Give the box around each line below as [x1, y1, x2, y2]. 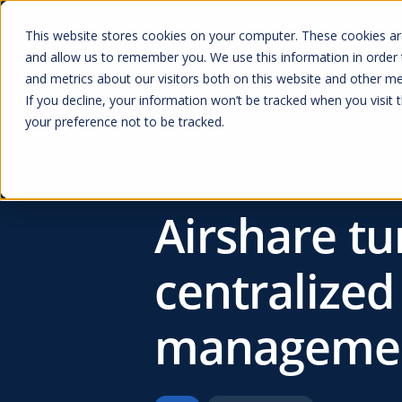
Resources [154, 174, 221, 192]
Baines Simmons [72, 7, 160, 23]
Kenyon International [174, 7, 288, 23]
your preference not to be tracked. [25, 113, 224, 130]
